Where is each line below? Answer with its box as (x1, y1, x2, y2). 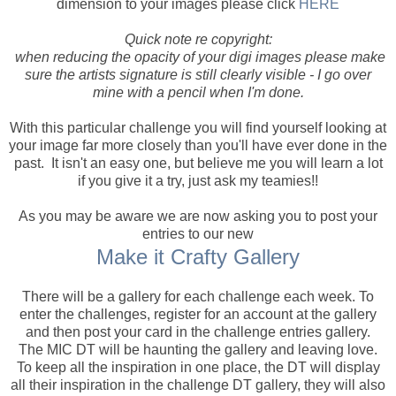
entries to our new (142, 225, 254, 241)
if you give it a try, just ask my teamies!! (78, 172, 318, 188)
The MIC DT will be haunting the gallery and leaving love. (19, 341, 377, 357)
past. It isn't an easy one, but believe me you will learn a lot (13, 155, 383, 171)
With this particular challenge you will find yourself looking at (10, 119, 386, 135)
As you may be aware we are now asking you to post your (19, 208, 377, 224)
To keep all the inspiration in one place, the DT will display (16, 359, 380, 375)
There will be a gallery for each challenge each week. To (22, 288, 374, 304)
